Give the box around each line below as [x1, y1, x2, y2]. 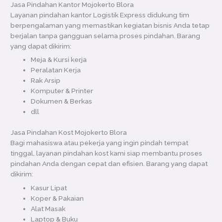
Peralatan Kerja [31, 66, 81, 74]
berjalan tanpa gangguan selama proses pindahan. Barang [10, 31, 201, 40]
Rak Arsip [31, 76, 61, 85]
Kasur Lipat [31, 183, 67, 192]
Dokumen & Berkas [31, 97, 93, 106]
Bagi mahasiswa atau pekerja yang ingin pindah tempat [10, 138, 189, 147]
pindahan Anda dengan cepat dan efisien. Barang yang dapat [10, 159, 208, 167]
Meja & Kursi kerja [31, 55, 87, 64]
